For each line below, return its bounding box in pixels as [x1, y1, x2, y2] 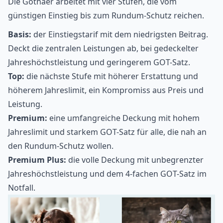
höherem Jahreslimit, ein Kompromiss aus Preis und [8, 85, 204, 96]
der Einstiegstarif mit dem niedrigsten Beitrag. [31, 29, 208, 40]
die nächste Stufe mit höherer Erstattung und [24, 71, 198, 82]
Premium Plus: [8, 154, 66, 166]
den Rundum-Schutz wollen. [8, 140, 113, 152]
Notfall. [8, 182, 35, 194]
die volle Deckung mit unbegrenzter [66, 154, 204, 166]
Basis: [8, 29, 31, 40]
